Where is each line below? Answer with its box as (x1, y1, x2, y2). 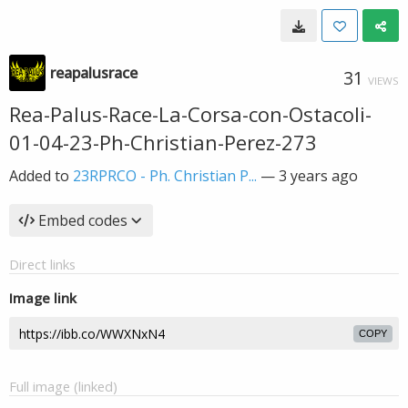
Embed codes (38, 210, 127, 230)
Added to (9, 166, 73, 186)
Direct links (9, 255, 76, 273)
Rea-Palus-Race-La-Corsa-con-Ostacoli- (9, 100, 372, 127)
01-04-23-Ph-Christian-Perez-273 (9, 128, 317, 156)
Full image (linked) (9, 377, 117, 395)
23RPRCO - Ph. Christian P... (73, 166, 257, 186)
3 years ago (279, 166, 358, 186)
